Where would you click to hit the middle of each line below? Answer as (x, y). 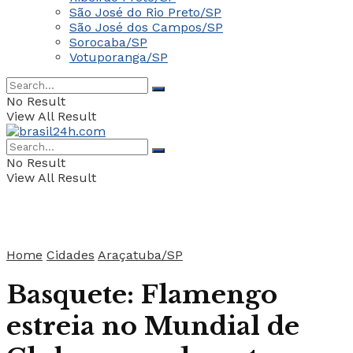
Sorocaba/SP (108, 42)
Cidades (71, 255)
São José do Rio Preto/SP (145, 12)
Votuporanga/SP (119, 57)
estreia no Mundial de (153, 327)
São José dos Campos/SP (146, 27)
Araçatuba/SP (140, 255)
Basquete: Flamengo (142, 295)
